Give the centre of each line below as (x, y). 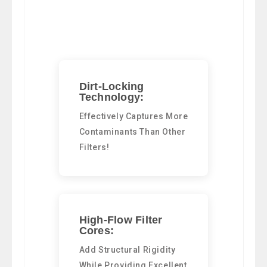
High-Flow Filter (121, 220)
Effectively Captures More (133, 116)
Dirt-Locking (111, 86)
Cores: (97, 230)
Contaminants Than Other (132, 131)
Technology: (111, 97)
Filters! (94, 147)
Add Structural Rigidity (127, 249)
